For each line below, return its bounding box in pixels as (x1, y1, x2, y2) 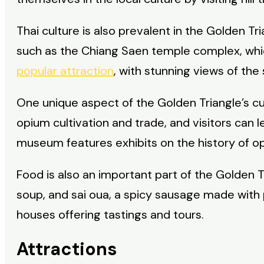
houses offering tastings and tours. (16, 207, 204, 223)
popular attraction (16, 63, 114, 79)
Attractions (16, 237, 117, 261)
